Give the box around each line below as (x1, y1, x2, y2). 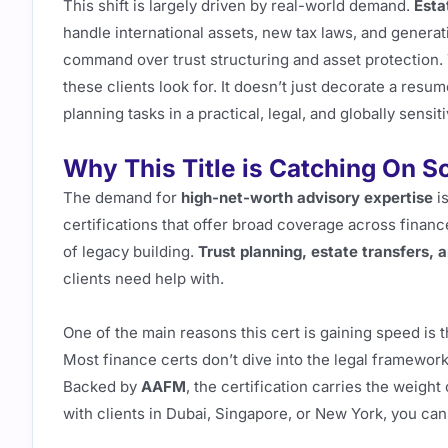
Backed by (63, 376, 141, 396)
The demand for (63, 188, 181, 208)
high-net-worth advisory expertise (181, 188, 433, 208)
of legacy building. (63, 242, 198, 262)
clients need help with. (63, 269, 224, 289)
